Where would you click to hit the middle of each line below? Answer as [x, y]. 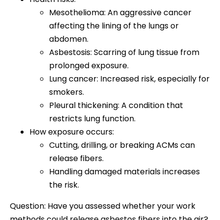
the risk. [64, 185]
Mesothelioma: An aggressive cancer [120, 12]
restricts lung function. [92, 118]
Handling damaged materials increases [124, 171]
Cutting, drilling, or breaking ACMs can [122, 145]
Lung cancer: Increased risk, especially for [129, 79]
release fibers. [76, 158]
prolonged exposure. [89, 65]
